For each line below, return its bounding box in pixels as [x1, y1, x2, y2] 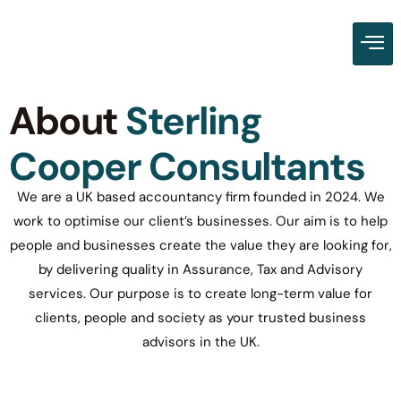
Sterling [125, 96, 261, 146]
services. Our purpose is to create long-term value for [29, 285, 372, 303]
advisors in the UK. [141, 333, 260, 351]
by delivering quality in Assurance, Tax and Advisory [38, 260, 363, 278]
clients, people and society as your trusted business [35, 309, 366, 327]
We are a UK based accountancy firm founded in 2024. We [16, 188, 385, 206]
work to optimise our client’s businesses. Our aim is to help [13, 212, 388, 230]
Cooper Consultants [9, 141, 364, 192]
